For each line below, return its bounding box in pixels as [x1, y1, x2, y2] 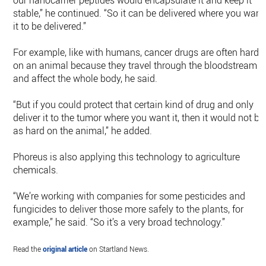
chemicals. [13, 163, 59, 176]
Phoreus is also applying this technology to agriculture [13, 150, 240, 163]
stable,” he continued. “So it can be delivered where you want [13, 7, 265, 20]
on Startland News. [87, 244, 150, 254]
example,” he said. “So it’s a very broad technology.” [13, 216, 226, 229]
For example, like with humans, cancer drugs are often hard [13, 46, 259, 59]
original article [43, 244, 88, 254]
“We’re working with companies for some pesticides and [13, 189, 246, 202]
